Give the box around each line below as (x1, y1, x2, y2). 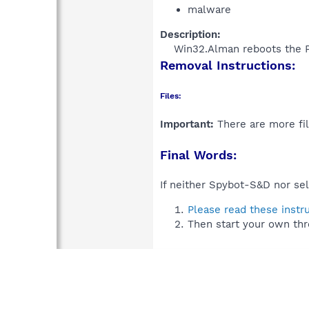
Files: (160, 90, 181, 101)
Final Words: (160, 147, 237, 162)
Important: (160, 117, 214, 130)
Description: (160, 28, 221, 41)
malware (188, 3, 231, 16)
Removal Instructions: (160, 57, 295, 72)
